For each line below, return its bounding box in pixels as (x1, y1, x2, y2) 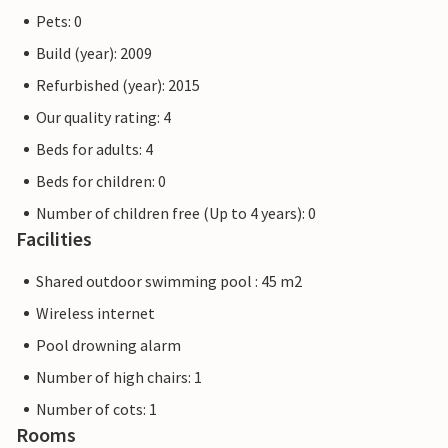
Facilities (16, 226, 92, 252)
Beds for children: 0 (36, 171, 166, 192)
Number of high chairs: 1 (36, 367, 202, 388)
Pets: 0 (36, 11, 82, 32)
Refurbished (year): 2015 (36, 75, 200, 96)
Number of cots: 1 (36, 399, 157, 420)
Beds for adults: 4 (36, 139, 153, 160)
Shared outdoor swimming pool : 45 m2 (36, 271, 302, 292)
